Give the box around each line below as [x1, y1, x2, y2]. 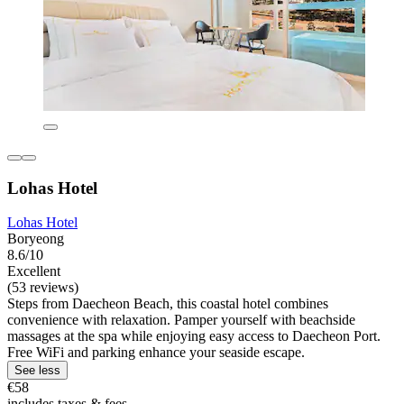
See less [14, 363, 60, 378]
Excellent [7, 263, 60, 280]
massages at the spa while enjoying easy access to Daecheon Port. [7, 328, 381, 344]
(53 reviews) [7, 280, 78, 296]
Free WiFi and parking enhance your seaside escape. [7, 344, 305, 361]
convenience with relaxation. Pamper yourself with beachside [7, 312, 355, 328]
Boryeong [7, 231, 64, 247]
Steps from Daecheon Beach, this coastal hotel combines [7, 296, 328, 312]
